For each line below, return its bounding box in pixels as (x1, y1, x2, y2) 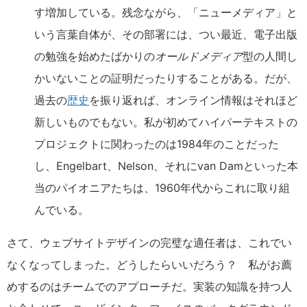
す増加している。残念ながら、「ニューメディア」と (34, 5, 297, 19)
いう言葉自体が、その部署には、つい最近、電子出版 (34, 27, 297, 41)
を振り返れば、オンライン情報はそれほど (89, 93, 297, 107)
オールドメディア (155, 49, 243, 63)
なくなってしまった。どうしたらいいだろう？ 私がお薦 (7, 258, 292, 271)
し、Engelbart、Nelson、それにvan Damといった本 (34, 159, 298, 173)
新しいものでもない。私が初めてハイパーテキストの (34, 115, 297, 129)
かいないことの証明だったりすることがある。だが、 (34, 71, 297, 85)
